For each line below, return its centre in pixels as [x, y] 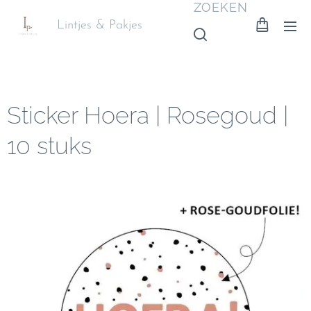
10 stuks [49, 146]
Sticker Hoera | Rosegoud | [148, 115]
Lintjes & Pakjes [102, 25]
